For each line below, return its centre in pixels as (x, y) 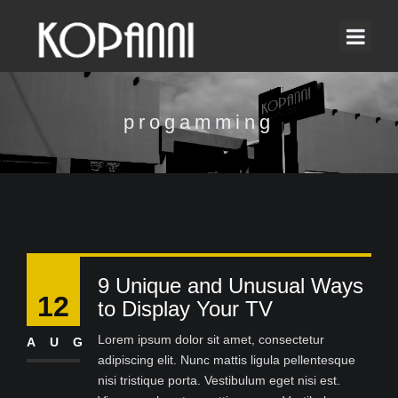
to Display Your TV (185, 309)
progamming (199, 122)
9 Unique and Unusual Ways (231, 286)
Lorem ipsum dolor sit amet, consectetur (211, 339)
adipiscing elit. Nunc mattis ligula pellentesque (227, 360)
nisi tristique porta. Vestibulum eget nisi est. (219, 380)
